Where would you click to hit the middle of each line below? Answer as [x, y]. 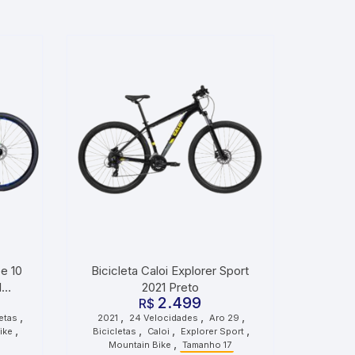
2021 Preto [170, 287]
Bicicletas [115, 331]
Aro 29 [225, 317]
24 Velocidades [164, 317]
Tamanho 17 [207, 344]
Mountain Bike [140, 344]
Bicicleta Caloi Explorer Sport [170, 270]
